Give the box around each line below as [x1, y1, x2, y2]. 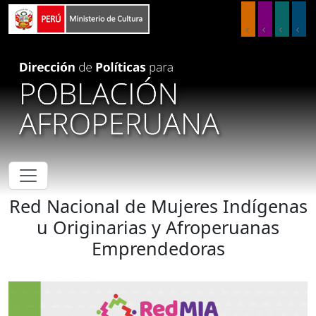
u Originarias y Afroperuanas [37, 215, 279, 240]
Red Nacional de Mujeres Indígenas [8, 194, 308, 219]
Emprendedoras [91, 236, 225, 261]
